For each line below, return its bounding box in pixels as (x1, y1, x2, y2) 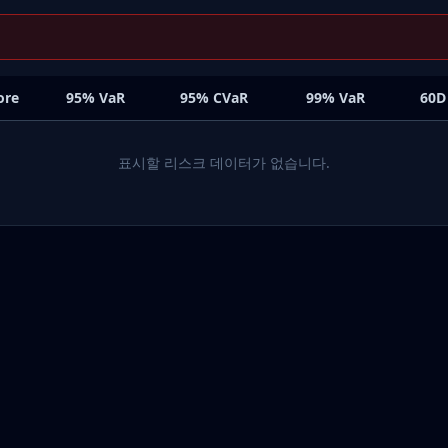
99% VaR (306, 88, 365, 107)
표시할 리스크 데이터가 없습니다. (118, 153, 330, 172)
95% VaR (66, 88, 125, 107)
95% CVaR (180, 88, 248, 107)
